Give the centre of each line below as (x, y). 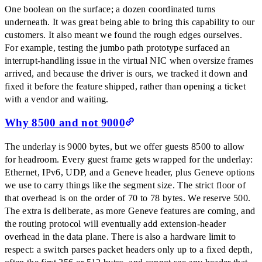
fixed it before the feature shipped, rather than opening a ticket (125, 86)
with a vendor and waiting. (57, 99)
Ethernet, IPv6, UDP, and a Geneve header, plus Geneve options (130, 173)
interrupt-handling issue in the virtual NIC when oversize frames (129, 60)
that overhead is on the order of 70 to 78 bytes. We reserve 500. (128, 198)
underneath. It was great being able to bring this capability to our (130, 22)
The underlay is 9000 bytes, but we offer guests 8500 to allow (125, 147)
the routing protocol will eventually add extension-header (116, 224)
